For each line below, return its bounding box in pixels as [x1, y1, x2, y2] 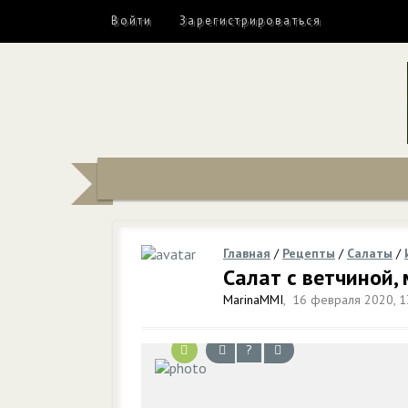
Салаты [347, 245, 393, 261]
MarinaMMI [223, 291, 283, 308]
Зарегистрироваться [179, 13, 321, 28]
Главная [223, 245, 270, 261]
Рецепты [282, 245, 335, 261]
